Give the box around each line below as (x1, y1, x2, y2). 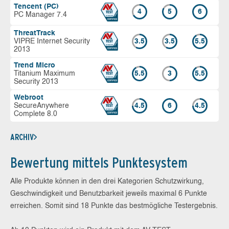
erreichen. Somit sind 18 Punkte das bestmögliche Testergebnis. (10, 202, 218, 210)
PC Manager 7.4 (14, 11, 67, 18)
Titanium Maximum (14, 70, 75, 77)
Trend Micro (14, 61, 55, 69)
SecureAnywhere (14, 102, 69, 109)
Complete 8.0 (14, 110, 57, 118)
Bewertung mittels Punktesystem (10, 153, 188, 171)
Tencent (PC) (14, 3, 59, 10)
